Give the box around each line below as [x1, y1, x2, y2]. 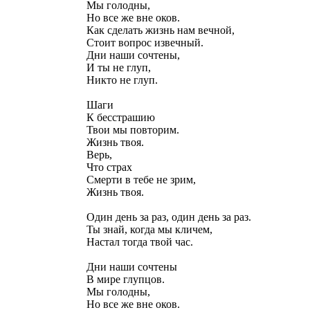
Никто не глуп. [86, 74, 158, 86]
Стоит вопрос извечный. [86, 37, 203, 49]
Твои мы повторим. [86, 124, 179, 136]
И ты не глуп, [86, 62, 151, 74]
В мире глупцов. [86, 273, 165, 286]
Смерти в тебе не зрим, [86, 174, 196, 186]
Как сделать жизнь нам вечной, [86, 24, 235, 37]
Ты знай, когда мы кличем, [86, 224, 212, 236]
